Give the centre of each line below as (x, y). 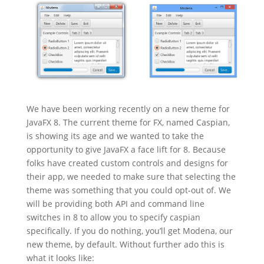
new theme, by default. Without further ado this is (125, 244)
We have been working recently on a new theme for (128, 108)
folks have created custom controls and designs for (127, 163)
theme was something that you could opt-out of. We (128, 190)
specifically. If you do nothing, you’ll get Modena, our (129, 230)
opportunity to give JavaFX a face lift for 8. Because (126, 149)
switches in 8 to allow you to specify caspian (113, 217)
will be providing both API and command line (115, 203)
